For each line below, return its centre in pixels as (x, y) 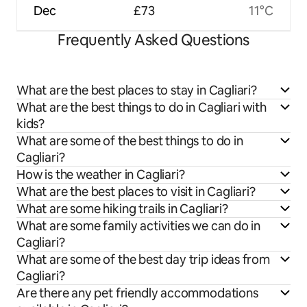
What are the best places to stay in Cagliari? (137, 90)
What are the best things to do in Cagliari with (142, 107)
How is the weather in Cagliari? (101, 174)
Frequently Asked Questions (153, 40)
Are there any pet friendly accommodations (137, 293)
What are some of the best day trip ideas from (143, 259)
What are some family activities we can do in (139, 225)
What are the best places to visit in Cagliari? (136, 191)
